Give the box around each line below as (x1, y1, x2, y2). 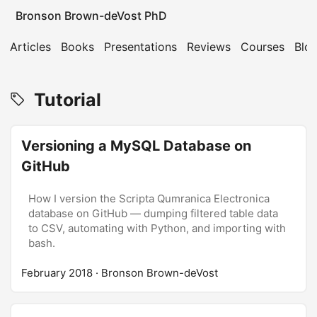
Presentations (104, 40, 177, 54)
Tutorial (25, 89, 101, 110)
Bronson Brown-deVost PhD (16, 8, 167, 23)
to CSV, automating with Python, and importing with (28, 221, 286, 235)
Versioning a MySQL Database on (21, 137, 251, 154)
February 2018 (21, 266, 93, 279)
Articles (10, 40, 51, 54)
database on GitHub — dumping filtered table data (28, 207, 278, 220)
